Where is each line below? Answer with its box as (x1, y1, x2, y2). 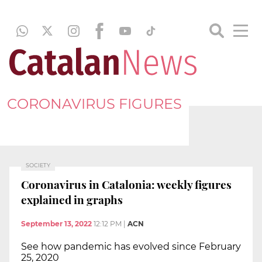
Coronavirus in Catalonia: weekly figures (21, 176, 232, 192)
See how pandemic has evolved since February (21, 241, 241, 253)
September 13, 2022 (21, 219, 92, 229)
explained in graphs (21, 191, 123, 207)
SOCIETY (26, 162, 50, 168)
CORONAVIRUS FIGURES (7, 95, 182, 112)
